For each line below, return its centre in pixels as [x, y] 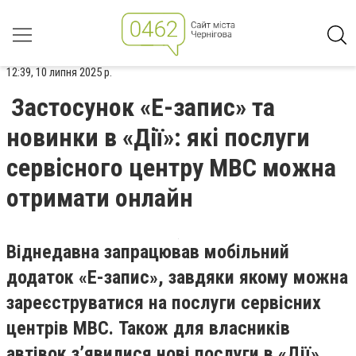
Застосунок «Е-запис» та [143, 107]
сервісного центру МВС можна [171, 168]
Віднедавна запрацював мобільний [148, 252]
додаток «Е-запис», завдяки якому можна [177, 277]
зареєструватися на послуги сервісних [164, 303]
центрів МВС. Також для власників [148, 328]
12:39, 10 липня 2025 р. [59, 72]
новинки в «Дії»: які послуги [158, 137]
